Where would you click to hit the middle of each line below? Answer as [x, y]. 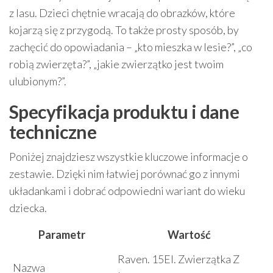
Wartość [189, 234]
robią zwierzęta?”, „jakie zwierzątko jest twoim [116, 64]
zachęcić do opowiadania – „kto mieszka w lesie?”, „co [131, 47]
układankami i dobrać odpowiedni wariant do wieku [127, 190]
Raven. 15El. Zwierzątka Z [179, 259]
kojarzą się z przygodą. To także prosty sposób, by [124, 30]
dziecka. [28, 207]
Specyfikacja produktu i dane [124, 111]
